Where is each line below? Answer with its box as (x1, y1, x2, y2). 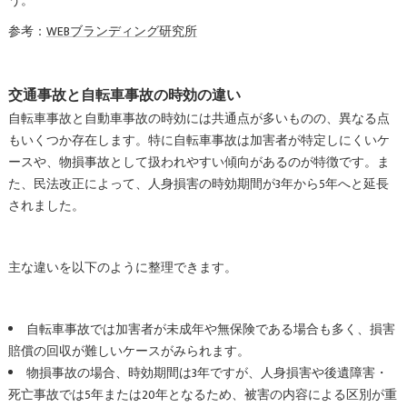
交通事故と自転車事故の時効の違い (7, 83, 241, 107)
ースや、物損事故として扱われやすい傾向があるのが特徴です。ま (7, 152, 390, 173)
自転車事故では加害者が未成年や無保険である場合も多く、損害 (25, 319, 395, 340)
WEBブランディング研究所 (45, 21, 197, 42)
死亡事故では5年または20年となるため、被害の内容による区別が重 (7, 384, 397, 405)
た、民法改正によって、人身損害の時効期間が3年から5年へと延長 (7, 174, 389, 194)
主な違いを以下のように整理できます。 (7, 257, 237, 278)
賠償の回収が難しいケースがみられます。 (7, 341, 250, 362)
